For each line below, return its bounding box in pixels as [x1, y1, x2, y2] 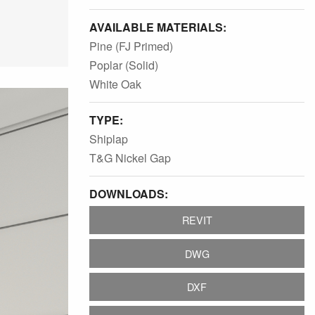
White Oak [89, 76, 141, 92]
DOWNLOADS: [89, 186, 168, 202]
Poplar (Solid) [89, 57, 158, 73]
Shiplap [89, 131, 128, 147]
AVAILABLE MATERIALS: [89, 19, 226, 35]
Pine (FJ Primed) [89, 38, 173, 54]
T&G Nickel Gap [89, 150, 171, 166]
